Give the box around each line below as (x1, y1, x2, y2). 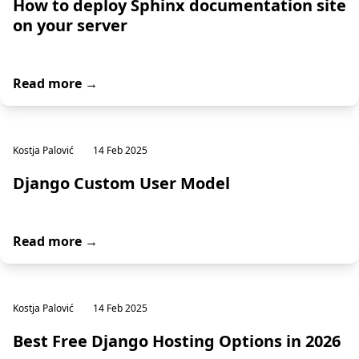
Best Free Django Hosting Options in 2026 (13, 330, 341, 352)
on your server (13, 14, 127, 36)
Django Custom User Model (13, 172, 230, 194)
